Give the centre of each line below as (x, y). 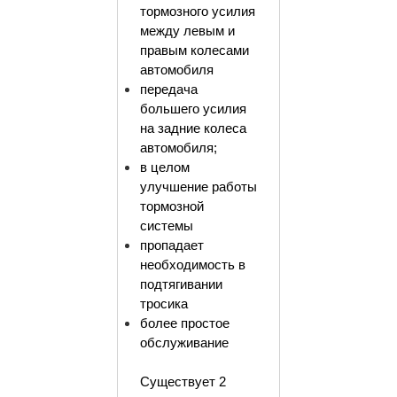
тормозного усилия (197, 12)
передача (168, 90)
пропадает (171, 245)
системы (166, 226)
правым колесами (194, 51)
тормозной (171, 206)
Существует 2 (183, 382)
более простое (184, 323)
